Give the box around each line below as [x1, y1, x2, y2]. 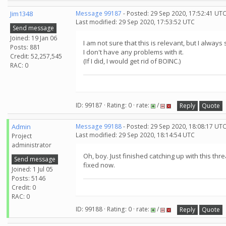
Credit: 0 [12, 183, 36, 192]
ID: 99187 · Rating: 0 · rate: [76, 101, 151, 110]
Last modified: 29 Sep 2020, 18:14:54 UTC [76, 131, 195, 139]
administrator [12, 141, 51, 149]
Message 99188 [76, 122, 122, 131]
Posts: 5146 [12, 174, 45, 183]
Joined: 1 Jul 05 [12, 164, 53, 174]
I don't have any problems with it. [83, 47, 184, 56]
